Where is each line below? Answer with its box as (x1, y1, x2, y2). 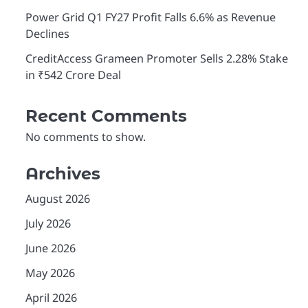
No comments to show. (25, 129, 146, 144)
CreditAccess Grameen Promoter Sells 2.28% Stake (25, 51, 288, 66)
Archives (25, 164, 100, 184)
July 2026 (25, 216, 71, 231)
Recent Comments (25, 106, 187, 126)
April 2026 (25, 290, 77, 305)
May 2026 (25, 265, 75, 280)
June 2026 (25, 241, 76, 256)
